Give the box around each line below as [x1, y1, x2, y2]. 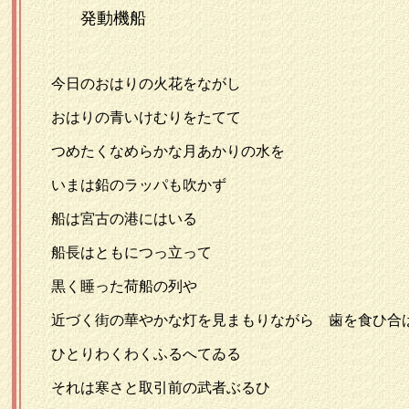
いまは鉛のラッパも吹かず [7, 177, 226, 193]
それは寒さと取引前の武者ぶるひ [7, 380, 270, 395]
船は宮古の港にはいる [7, 211, 197, 226]
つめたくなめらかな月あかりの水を [7, 143, 285, 159]
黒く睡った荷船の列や [7, 278, 197, 294]
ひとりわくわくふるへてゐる [7, 346, 241, 362]
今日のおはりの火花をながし [7, 76, 241, 91]
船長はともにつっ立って [7, 245, 212, 260]
